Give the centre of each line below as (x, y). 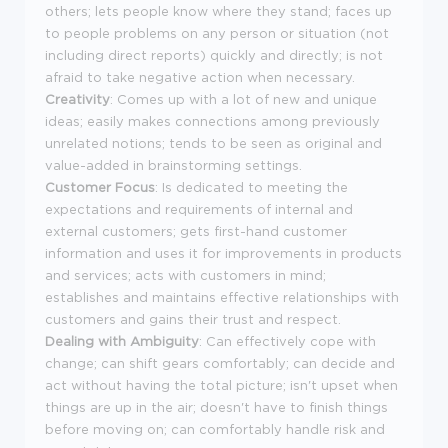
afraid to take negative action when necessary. (200, 77)
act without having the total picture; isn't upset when (221, 385)
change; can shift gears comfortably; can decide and (220, 363)
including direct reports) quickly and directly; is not (214, 55)
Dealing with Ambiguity (122, 341)
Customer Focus (100, 187)
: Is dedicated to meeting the (251, 187)
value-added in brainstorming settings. (173, 165)
